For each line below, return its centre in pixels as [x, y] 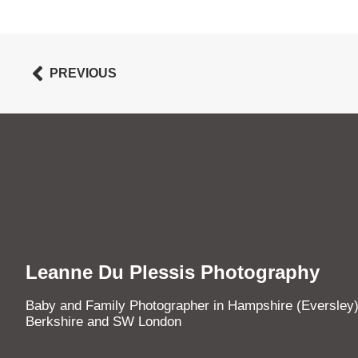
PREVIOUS [83, 73]
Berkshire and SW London [103, 321]
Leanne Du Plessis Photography [173, 272]
